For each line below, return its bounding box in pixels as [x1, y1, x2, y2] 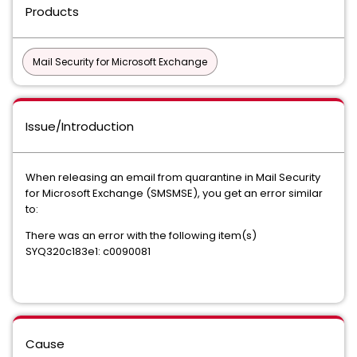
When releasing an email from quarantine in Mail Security [25, 170, 320, 185]
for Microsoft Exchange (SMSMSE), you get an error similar [25, 186, 323, 201]
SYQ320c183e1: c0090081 [25, 244, 151, 259]
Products [25, 3, 79, 20]
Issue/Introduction [25, 118, 134, 135]
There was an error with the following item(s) [25, 228, 257, 243]
